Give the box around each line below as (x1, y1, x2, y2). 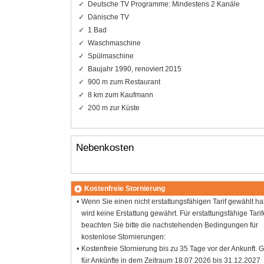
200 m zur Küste (87, 103, 140, 112)
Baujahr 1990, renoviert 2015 (87, 64, 181, 73)
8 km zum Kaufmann (87, 90, 153, 99)
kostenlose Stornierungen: (81, 233, 166, 242)
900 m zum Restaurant (87, 77, 160, 86)
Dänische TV (87, 12, 129, 21)
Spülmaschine (87, 51, 134, 60)
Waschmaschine (87, 38, 141, 47)
